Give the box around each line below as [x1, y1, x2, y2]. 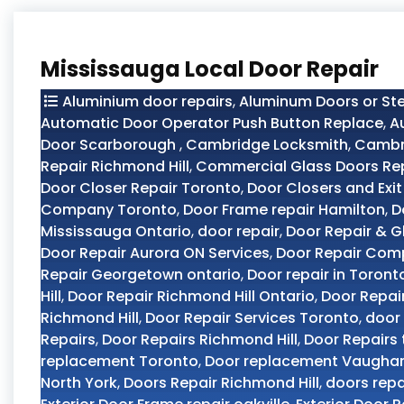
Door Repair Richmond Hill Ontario [68, 286, 315, 307]
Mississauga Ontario [41, 221, 191, 242]
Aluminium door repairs [62, 91, 233, 112]
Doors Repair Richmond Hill [124, 372, 319, 393]
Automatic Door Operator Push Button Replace [41, 113, 383, 133]
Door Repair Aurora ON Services [41, 243, 270, 263]
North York [41, 372, 117, 393]
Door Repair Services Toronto [145, 308, 359, 328]
